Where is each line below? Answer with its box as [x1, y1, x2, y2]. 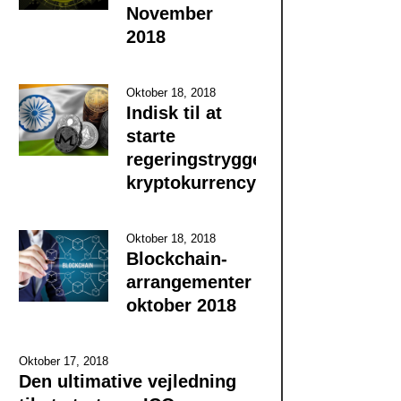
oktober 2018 [125, 294, 236, 315]
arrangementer [125, 271, 252, 292]
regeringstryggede [125, 149, 283, 169]
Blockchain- [125, 248, 227, 269]
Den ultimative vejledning [18, 371, 236, 391]
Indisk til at [125, 102, 222, 123]
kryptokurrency [125, 172, 256, 192]
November [125, 3, 213, 23]
